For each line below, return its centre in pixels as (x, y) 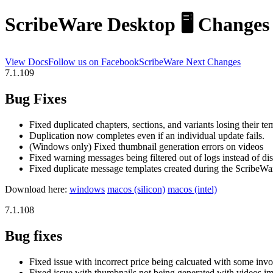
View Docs (27, 62)
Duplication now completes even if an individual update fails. (147, 135)
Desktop (141, 25)
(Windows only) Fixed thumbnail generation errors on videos (146, 146)
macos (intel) (192, 189)
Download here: (37, 189)
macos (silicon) (136, 189)
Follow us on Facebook (94, 62)
